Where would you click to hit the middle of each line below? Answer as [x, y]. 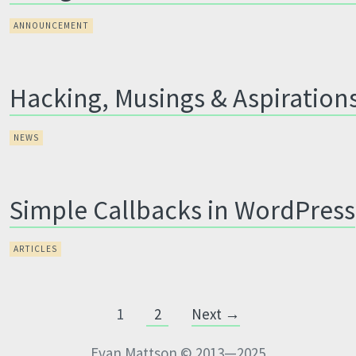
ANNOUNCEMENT [52, 25]
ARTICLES [36, 249]
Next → [215, 314]
